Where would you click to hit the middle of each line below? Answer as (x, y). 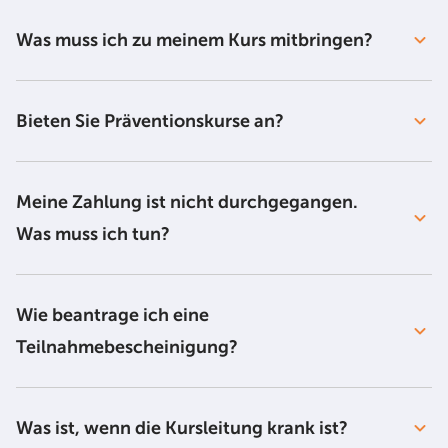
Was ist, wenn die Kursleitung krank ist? (186, 428)
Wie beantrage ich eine (112, 315)
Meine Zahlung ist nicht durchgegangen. (187, 202)
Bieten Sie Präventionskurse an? (152, 121)
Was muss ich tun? (95, 234)
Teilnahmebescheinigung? (129, 347)
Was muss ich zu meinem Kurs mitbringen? (196, 40)
